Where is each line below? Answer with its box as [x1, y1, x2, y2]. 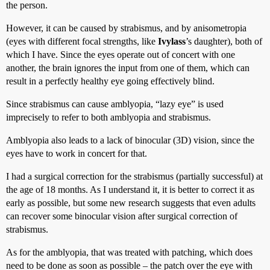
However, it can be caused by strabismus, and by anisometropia [6, 23, 246, 33]
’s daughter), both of [186, 36, 262, 46]
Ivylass [158, 36, 186, 46]
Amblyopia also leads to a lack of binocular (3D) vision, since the [6, 135, 254, 145]
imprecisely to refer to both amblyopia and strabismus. [6, 112, 211, 122]
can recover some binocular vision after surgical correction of [6, 211, 237, 221]
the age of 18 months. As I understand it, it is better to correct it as [6, 184, 254, 195]
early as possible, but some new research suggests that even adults [6, 198, 256, 208]
